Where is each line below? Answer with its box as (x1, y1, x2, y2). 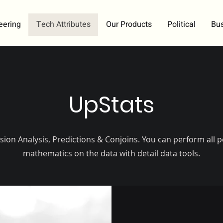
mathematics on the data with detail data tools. (22, 148, 200, 159)
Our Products (106, 18, 152, 30)
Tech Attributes (36, 18, 91, 30)
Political (167, 18, 196, 30)
